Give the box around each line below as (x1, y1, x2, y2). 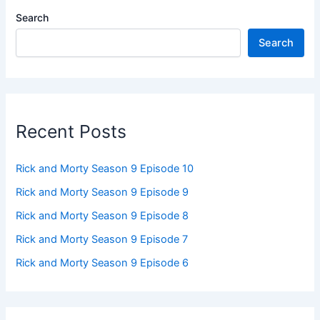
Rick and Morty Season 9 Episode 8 (16, 209, 189, 223)
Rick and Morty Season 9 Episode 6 (16, 256, 189, 270)
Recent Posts (16, 120, 127, 142)
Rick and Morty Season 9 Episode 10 (16, 162, 194, 176)
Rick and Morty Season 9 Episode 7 (16, 233, 189, 246)
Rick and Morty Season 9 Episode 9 (16, 186, 189, 199)
